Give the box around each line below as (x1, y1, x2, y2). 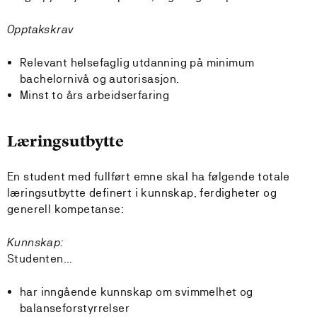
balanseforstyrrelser (20, 301, 129, 315)
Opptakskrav (7, 23, 74, 36)
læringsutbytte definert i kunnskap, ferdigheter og (7, 186, 277, 200)
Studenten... (7, 252, 73, 265)
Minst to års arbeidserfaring (20, 88, 170, 102)
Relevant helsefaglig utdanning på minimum (20, 56, 255, 69)
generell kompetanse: (7, 202, 124, 216)
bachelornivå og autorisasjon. (20, 72, 180, 86)
